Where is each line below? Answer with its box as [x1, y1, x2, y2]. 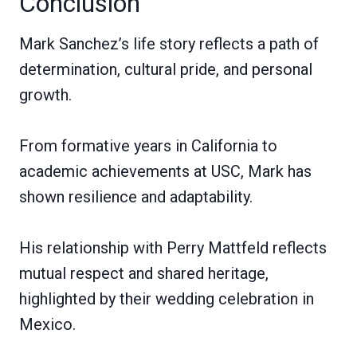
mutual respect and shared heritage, [19, 263, 269, 283]
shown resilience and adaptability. [19, 186, 253, 206]
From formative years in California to [19, 135, 277, 155]
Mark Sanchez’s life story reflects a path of [19, 33, 319, 53]
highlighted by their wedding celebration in [19, 288, 314, 308]
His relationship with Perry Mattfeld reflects [19, 237, 327, 257]
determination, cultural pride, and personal [19, 59, 312, 79]
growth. [19, 84, 72, 104]
